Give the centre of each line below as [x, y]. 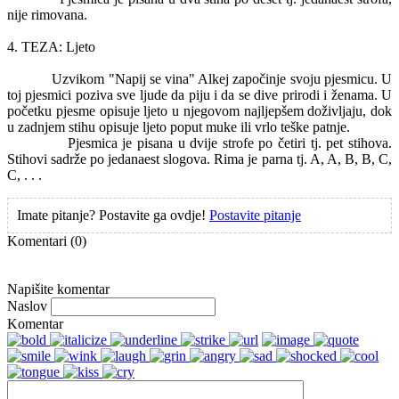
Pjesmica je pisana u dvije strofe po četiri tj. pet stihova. [230, 143]
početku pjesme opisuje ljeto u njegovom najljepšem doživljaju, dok [199, 111]
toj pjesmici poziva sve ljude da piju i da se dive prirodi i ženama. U [199, 95]
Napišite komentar [58, 289]
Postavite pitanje [255, 215]
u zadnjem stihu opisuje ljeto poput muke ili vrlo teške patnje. [179, 127]
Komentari [39, 241]
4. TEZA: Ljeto [51, 47]
